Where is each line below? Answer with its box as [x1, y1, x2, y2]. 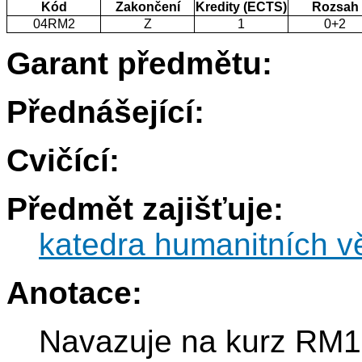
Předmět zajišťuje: [6, 192, 284, 227]
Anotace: [6, 276, 142, 311]
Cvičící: [6, 143, 120, 179]
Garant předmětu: [6, 46, 272, 82]
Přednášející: [6, 95, 204, 130]
